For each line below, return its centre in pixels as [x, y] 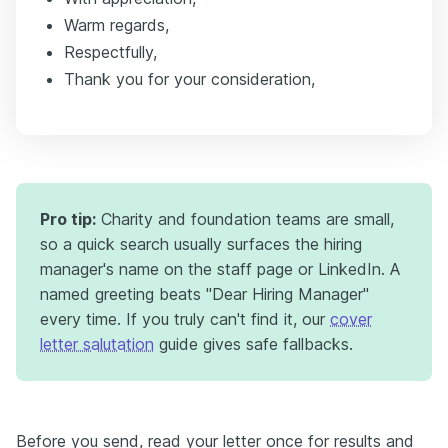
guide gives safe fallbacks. [253, 344]
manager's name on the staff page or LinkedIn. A [220, 269]
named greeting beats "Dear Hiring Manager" [204, 294]
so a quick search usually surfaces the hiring [201, 244]
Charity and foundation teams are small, [245, 219]
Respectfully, [110, 52]
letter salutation [97, 344]
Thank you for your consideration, [189, 79]
